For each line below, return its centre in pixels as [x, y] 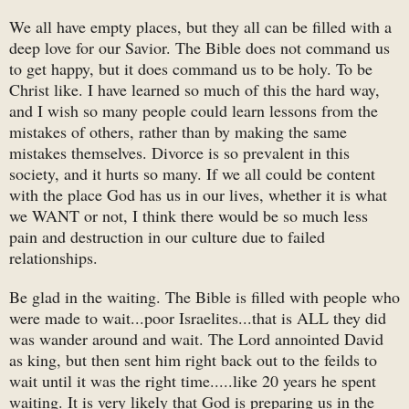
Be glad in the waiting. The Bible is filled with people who [204, 297]
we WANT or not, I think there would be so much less [189, 216]
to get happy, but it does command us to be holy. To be [191, 69]
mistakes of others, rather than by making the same [178, 132]
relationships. [61, 258]
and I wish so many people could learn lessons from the [194, 111]
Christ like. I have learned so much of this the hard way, [194, 90]
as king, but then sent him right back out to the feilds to [193, 360]
